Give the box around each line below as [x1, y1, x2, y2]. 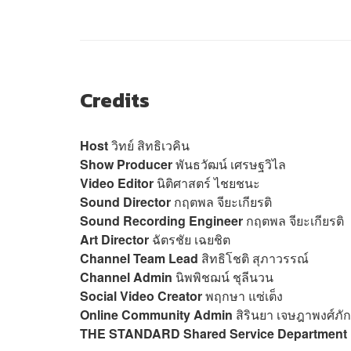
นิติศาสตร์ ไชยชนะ [154, 173, 260, 192]
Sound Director [80, 192, 171, 211]
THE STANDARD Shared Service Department [80, 324, 347, 342]
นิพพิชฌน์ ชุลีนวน [172, 267, 273, 286]
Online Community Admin [80, 305, 236, 324]
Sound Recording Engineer [80, 211, 246, 230]
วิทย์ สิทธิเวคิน [108, 136, 190, 154]
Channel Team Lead [80, 248, 198, 267]
